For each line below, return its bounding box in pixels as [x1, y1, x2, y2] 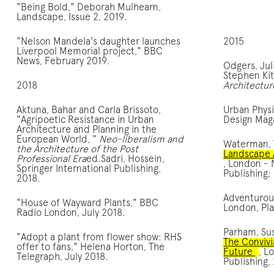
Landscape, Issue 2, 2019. [16, 12, 127, 23]
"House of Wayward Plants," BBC [16, 198, 158, 209]
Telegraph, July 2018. [16, 252, 108, 262]
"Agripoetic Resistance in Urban [16, 115, 154, 125]
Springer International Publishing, [16, 164, 161, 174]
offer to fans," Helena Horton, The [16, 242, 165, 253]
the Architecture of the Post [16, 144, 138, 155]
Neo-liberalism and [98, 135, 183, 145]
